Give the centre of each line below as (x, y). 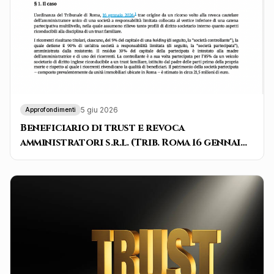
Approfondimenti (50, 110)
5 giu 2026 (99, 109)
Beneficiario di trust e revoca (102, 128)
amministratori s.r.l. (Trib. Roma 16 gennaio (134, 143)
